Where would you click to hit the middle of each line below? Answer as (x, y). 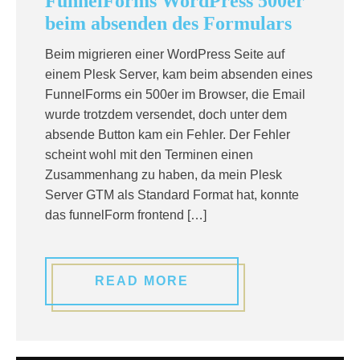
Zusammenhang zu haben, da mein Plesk (164, 175)
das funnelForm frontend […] (126, 215)
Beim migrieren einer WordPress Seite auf (165, 54)
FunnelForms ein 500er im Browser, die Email (175, 94)
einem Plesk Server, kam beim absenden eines (179, 74)
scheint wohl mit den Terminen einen (149, 155)
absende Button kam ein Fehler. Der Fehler (168, 135)
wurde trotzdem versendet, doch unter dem (166, 115)
